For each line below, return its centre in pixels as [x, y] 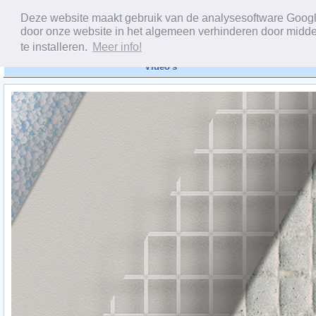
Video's [160, 67]
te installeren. [55, 47]
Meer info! [117, 47]
